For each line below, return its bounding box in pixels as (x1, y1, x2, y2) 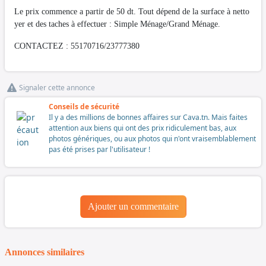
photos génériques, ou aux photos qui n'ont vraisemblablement (49, 133, 256, 144)
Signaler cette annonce (19, 82, 95, 93)
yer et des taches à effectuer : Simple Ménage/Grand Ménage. (14, 19, 220, 28)
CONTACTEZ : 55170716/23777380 (14, 41, 140, 50)
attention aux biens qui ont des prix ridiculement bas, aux (49, 122, 236, 133)
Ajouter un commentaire (87, 201, 179, 211)
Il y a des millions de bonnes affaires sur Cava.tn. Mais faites (49, 112, 248, 122)
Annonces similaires (5, 246, 84, 257)
